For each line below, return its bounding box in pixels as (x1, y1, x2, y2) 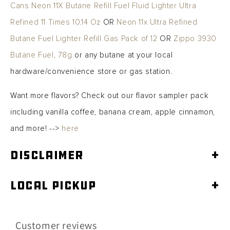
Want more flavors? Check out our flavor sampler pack (10, 91, 209, 100)
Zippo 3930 (174, 34, 217, 43)
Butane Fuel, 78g (10, 51, 72, 60)
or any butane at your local (72, 51, 173, 60)
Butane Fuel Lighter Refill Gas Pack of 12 (10, 34, 158, 43)
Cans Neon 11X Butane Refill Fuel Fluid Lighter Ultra (10, 2, 197, 10)
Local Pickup (10, 178, 97, 193)
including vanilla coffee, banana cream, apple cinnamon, (10, 108, 216, 117)
